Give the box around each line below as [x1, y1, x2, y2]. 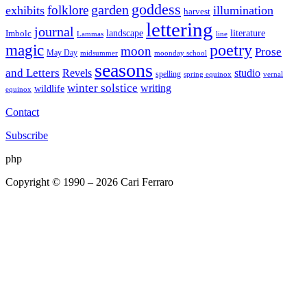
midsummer [80, 49, 118, 58]
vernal [263, 71, 283, 79]
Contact [5, 106, 39, 119]
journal [34, 24, 74, 40]
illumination [213, 3, 273, 18]
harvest [184, 6, 210, 17]
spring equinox [184, 70, 232, 79]
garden [91, 2, 129, 18]
